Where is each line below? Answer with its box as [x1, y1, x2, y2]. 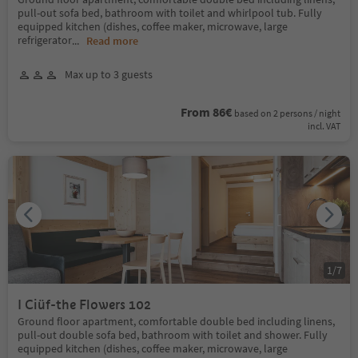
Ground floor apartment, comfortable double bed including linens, [18, 314, 335, 328]
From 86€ [181, 104, 232, 120]
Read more [86, 34, 138, 48]
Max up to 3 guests [65, 67, 153, 82]
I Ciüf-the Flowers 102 [18, 296, 151, 313]
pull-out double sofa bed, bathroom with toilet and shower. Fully [18, 328, 328, 342]
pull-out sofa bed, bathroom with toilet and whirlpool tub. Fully [18, 6, 322, 20]
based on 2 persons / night [234, 107, 340, 119]
